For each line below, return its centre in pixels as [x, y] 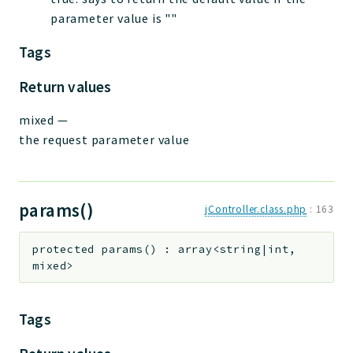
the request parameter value [104, 139]
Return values [65, 86]
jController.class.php [256, 209]
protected [64, 249]
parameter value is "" [114, 18]
